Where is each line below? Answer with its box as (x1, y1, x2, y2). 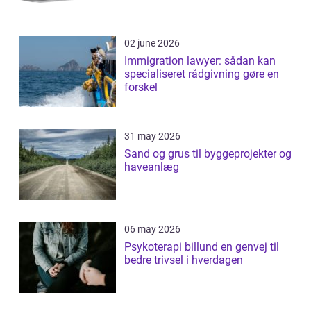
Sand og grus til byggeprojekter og (124, 147, 292, 161)
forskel (124, 81, 158, 94)
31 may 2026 (124, 131, 180, 142)
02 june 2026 (124, 37, 180, 49)
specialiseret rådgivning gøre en (124, 67, 279, 81)
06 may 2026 (124, 224, 180, 235)
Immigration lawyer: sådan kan (124, 54, 276, 68)
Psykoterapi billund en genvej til (124, 240, 221, 254)
